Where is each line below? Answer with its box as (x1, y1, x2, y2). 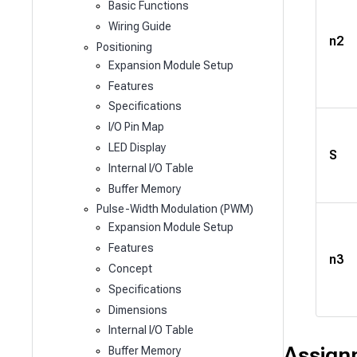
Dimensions (108, 303, 168, 316)
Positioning (96, 40, 152, 53)
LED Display (108, 140, 167, 154)
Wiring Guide (108, 20, 172, 33)
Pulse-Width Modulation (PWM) (96, 202, 253, 216)
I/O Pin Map (108, 120, 165, 134)
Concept (108, 261, 153, 275)
